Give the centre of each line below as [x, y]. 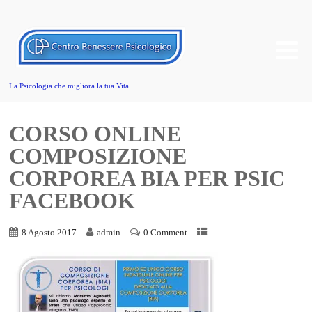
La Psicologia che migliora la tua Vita [69, 86]
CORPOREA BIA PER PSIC [147, 178]
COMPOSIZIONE [98, 156]
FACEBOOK [72, 201]
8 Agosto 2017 [49, 233]
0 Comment [166, 233]
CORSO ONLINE [95, 134]
